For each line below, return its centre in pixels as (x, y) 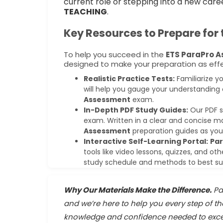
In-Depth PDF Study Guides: (136, 110)
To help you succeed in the (115, 54)
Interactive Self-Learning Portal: (146, 141)
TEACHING (85, 12)
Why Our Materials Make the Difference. (138, 190)
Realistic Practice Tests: (129, 78)
